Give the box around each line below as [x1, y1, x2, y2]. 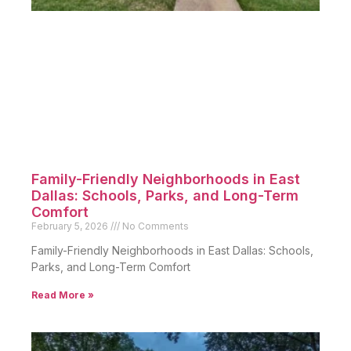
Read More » [31, 289, 94, 302]
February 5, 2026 [31, 220, 110, 233]
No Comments [120, 220, 189, 233]
